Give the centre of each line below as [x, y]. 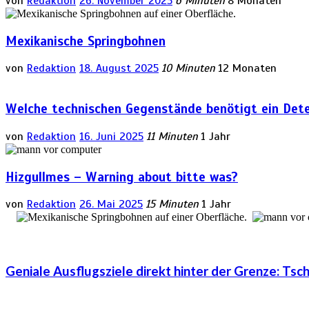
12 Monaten [247, 69]
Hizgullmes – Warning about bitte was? [122, 177]
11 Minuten [172, 136]
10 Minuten [188, 69]
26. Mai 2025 [111, 205]
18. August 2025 [119, 69]
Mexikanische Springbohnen [86, 41]
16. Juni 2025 [111, 136]
